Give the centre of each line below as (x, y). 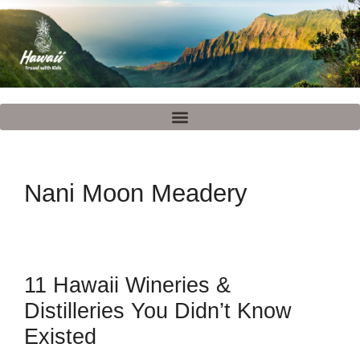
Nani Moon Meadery (136, 194)
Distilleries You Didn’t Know (158, 311)
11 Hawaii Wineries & (127, 286)
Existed (60, 337)
